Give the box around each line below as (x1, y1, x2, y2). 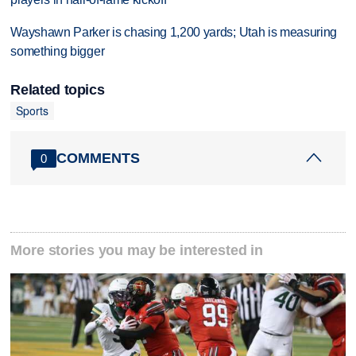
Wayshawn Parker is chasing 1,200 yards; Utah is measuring (10, 25, 338, 40)
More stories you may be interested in (10, 242, 264, 259)
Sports (16, 103, 48, 119)
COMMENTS (56, 149, 141, 166)
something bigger (10, 44, 105, 59)
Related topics (10, 81, 105, 98)
